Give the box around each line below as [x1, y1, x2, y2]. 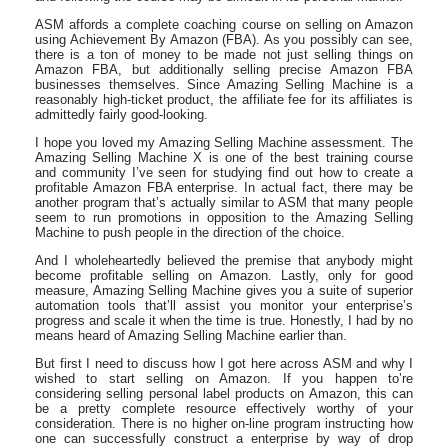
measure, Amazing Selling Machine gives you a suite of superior [35, 283, 413, 298]
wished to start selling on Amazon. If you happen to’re [35, 371, 413, 386]
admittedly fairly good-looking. [35, 107, 208, 122]
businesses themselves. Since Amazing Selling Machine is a [35, 77, 413, 92]
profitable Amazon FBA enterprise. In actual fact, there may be [35, 180, 413, 195]
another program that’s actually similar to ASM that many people [35, 195, 413, 210]
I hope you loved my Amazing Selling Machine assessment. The [35, 135, 413, 150]
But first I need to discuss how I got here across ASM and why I [35, 356, 413, 371]
